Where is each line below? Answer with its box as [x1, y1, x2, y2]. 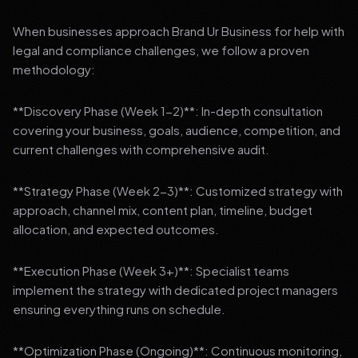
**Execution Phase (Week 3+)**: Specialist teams [13, 263, 289, 278]
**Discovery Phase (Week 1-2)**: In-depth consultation [13, 103, 323, 118]
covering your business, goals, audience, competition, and [13, 122, 340, 137]
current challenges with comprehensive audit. [13, 141, 269, 157]
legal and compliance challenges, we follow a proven [13, 42, 309, 58]
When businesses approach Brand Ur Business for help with [13, 23, 344, 38]
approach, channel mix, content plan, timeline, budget [13, 202, 312, 217]
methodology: [13, 62, 95, 77]
